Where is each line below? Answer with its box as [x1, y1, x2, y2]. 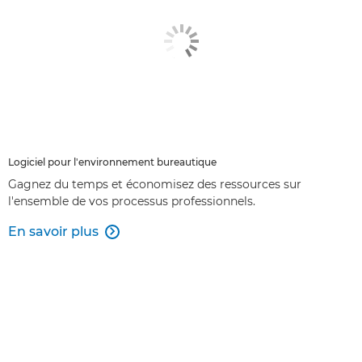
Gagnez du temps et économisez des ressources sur [8, 176, 301, 192]
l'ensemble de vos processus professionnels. [8, 193, 255, 208]
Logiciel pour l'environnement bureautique [8, 155, 217, 168]
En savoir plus [8, 223, 99, 239]
